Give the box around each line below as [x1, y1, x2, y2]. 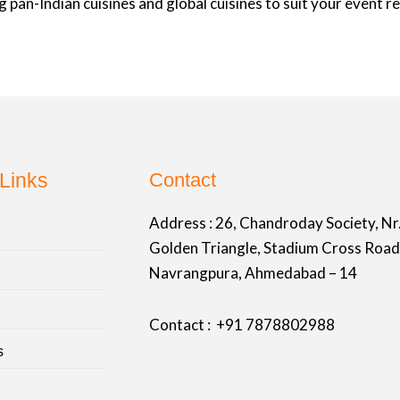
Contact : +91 [148, 314, 246, 334]
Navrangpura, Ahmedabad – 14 [148, 262, 357, 282]
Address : [148, 212, 215, 232]
